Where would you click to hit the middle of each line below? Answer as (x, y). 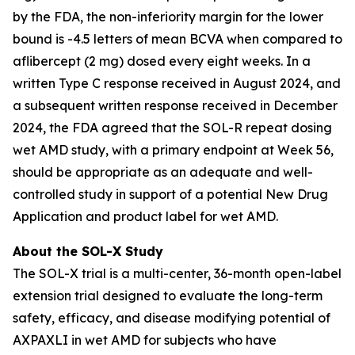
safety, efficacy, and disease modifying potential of (172, 318)
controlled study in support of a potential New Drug (170, 194)
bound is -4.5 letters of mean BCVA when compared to (177, 39)
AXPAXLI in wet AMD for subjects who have (145, 340)
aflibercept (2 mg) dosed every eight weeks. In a (162, 61)
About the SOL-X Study (88, 251)
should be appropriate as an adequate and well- (163, 172)
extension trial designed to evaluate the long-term (168, 296)
